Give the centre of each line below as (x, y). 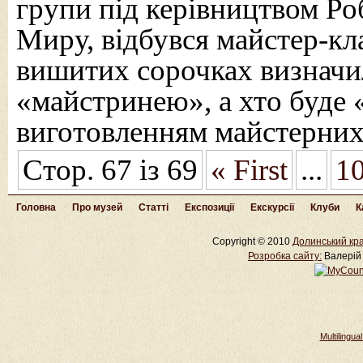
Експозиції (209, 207)
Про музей (97, 207)
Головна (36, 207)
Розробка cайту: (285, 256)
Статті (154, 207)
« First (249, 170)
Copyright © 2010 (252, 241)
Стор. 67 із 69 (110, 170)
